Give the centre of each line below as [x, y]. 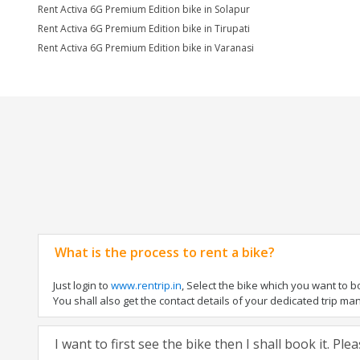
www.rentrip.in [146, 285]
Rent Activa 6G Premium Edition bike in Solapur [144, 9]
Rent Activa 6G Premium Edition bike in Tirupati [144, 29]
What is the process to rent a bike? [165, 252]
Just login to [82, 285]
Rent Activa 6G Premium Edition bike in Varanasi [146, 48]
